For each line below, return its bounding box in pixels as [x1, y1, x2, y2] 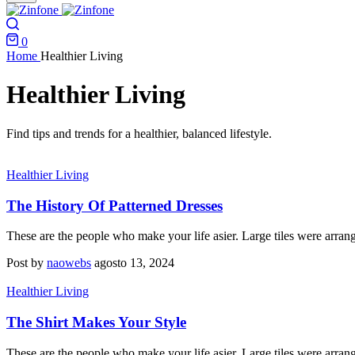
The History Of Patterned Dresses [6, 197, 223, 214]
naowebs [47, 256, 91, 270]
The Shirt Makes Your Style [6, 314, 186, 331]
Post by [6, 256, 47, 270]
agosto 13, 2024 [94, 256, 174, 270]
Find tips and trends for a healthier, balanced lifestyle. [6, 126, 272, 140]
